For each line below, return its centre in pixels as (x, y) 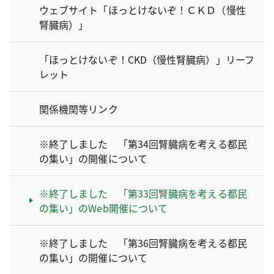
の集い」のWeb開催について (104, 208)
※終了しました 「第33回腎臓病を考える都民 (143, 193)
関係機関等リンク (79, 109)
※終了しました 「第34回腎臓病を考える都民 (143, 143)
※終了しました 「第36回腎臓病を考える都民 (143, 243)
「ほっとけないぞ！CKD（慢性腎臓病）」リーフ (147, 59)
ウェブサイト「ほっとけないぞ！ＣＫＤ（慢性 (143, 9)
